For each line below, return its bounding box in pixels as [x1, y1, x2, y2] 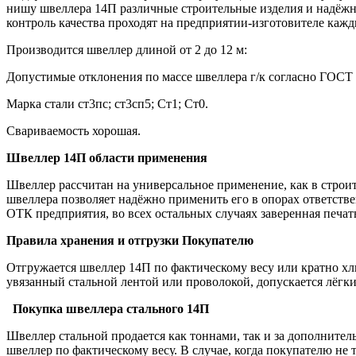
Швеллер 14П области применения [6, 151, 207, 165]
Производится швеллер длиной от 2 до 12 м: [6, 43, 247, 57]
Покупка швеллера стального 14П [6, 302, 209, 316]
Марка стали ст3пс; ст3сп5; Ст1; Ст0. [6, 97, 208, 111]
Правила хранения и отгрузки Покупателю [6, 234, 253, 248]
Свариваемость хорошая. [6, 124, 141, 138]
